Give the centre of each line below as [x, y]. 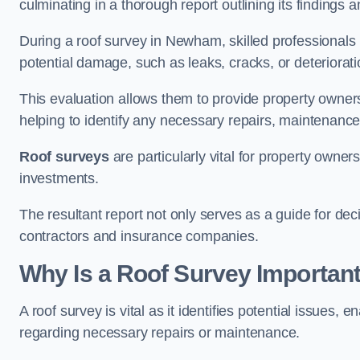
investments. [61, 178]
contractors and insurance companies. [139, 236]
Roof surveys [64, 156]
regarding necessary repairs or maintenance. [160, 332]
